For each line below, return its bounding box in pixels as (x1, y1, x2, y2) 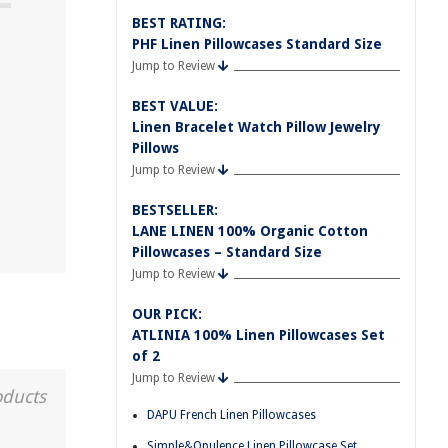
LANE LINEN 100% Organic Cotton (132, 223, 368, 239)
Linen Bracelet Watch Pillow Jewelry (132, 119, 381, 135)
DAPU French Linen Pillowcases (147, 408, 316, 422)
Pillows (132, 140, 179, 156)
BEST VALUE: (132, 98, 218, 114)
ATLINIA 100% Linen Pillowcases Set (132, 327, 385, 343)
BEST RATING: (132, 15, 226, 31)
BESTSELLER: (132, 202, 218, 218)
